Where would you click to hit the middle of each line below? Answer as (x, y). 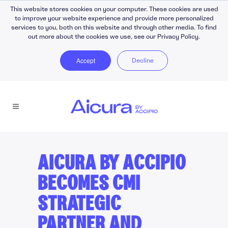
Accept (85, 60)
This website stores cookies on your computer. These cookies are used (114, 9)
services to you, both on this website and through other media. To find (114, 27)
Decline (142, 60)
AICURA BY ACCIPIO (112, 164)
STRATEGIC (79, 204)
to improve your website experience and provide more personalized (114, 18)
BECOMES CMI (89, 184)
